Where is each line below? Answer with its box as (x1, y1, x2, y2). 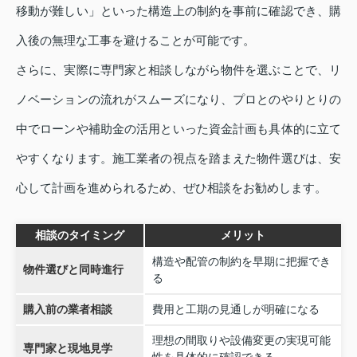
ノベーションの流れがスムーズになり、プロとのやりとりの (16, 92, 341, 106)
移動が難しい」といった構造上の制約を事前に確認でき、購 (16, 3, 341, 18)
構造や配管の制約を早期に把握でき (151, 254, 331, 268)
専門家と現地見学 (22, 341, 112, 355)
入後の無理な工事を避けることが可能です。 (16, 33, 255, 47)
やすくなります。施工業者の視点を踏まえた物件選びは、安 (16, 151, 341, 165)
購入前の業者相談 (22, 302, 112, 316)
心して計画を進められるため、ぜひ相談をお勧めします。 (16, 180, 327, 194)
